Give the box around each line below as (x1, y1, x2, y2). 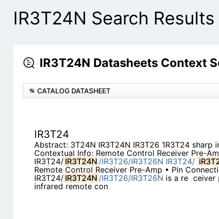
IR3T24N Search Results (13, 7, 215, 29)
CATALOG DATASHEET (37, 87, 110, 95)
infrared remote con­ (34, 181, 108, 192)
